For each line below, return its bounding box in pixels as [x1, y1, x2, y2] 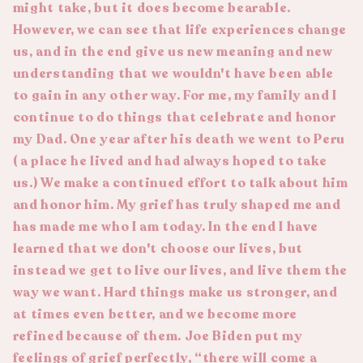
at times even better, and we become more [12, 305, 297, 323]
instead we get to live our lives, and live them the [12, 261, 348, 280]
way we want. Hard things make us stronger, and [12, 283, 338, 301]
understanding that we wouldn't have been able [12, 64, 335, 83]
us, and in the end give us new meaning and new [12, 42, 333, 61]
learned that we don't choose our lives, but [12, 239, 303, 258]
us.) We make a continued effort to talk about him [12, 173, 348, 192]
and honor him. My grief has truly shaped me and [12, 195, 341, 214]
